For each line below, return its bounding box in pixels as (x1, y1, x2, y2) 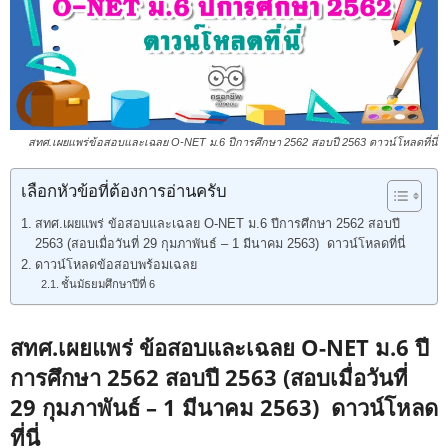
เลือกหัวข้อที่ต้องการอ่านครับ (21, 182, 227, 202)
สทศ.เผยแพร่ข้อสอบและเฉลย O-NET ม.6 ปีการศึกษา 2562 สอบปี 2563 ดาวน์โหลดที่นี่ (28, 135, 438, 148)
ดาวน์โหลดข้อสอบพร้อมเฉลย (34, 257, 197, 272)
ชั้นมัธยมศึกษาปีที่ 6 (61, 277, 156, 290)
